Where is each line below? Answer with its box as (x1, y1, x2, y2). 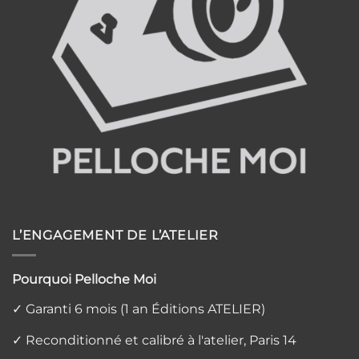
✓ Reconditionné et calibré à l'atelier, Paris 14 (12, 333, 296, 349)
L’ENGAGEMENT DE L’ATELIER (12, 228, 219, 244)
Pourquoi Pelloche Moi (12, 271, 156, 287)
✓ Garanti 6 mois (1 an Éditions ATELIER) (12, 301, 265, 317)
